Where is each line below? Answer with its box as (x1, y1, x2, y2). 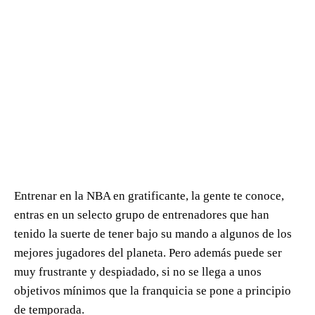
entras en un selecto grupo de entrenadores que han (14, 208, 269, 222)
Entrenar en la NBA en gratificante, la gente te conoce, (14, 189, 284, 203)
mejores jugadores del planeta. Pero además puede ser (14, 246, 282, 260)
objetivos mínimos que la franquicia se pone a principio (14, 284, 291, 298)
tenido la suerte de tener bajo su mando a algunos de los (14, 227, 292, 241)
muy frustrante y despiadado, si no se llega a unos (14, 265, 262, 279)
